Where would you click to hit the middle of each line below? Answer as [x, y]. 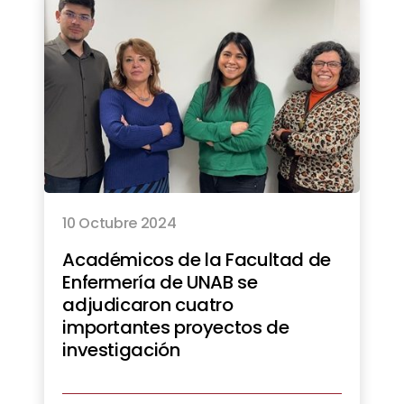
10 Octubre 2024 [119, 223]
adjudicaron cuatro [148, 304]
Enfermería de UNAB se [160, 282]
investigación [121, 349]
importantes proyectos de [176, 327]
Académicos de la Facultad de [197, 259]
